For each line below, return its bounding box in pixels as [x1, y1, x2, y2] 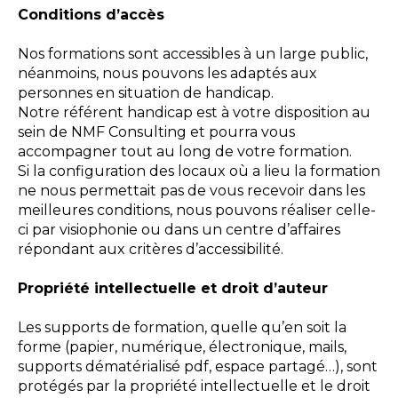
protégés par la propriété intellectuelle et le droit [18, 378, 370, 394]
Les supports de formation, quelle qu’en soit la [18, 319, 346, 336]
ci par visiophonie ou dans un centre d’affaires [18, 221, 340, 238]
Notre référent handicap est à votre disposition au [18, 104, 370, 121]
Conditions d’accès [18, 6, 164, 23]
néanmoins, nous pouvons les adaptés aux [18, 65, 317, 82]
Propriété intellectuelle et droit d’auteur [18, 280, 328, 297]
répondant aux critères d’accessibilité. [18, 241, 283, 258]
